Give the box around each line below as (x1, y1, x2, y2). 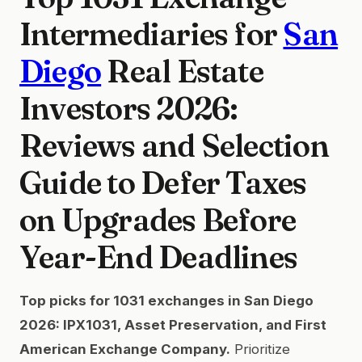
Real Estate (101, 51, 263, 90)
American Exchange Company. (19, 340, 230, 357)
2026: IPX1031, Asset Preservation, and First (19, 316, 326, 333)
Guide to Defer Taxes (19, 162, 307, 202)
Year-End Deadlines (19, 237, 298, 276)
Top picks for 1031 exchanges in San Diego (19, 292, 314, 309)
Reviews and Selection (19, 125, 329, 165)
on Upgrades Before (19, 200, 297, 239)
